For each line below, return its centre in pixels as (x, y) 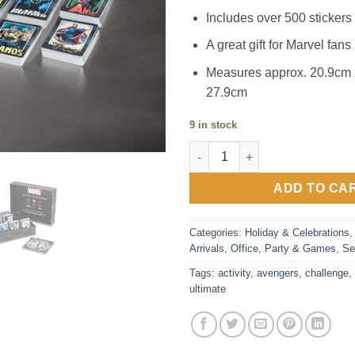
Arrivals (207, 249)
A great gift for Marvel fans (278, 45)
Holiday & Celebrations (297, 233)
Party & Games (300, 249)
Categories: (217, 233)
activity (234, 273)
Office (244, 249)
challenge (327, 273)
